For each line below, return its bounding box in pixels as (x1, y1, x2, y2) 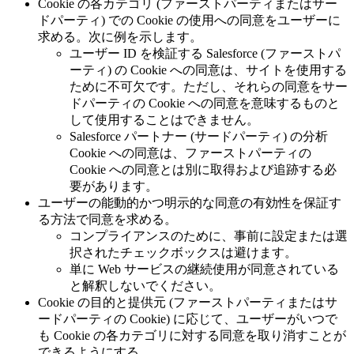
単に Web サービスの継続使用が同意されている (70, 262, 339, 276)
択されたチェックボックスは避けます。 (70, 245, 297, 259)
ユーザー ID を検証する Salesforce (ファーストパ (70, 46, 341, 60)
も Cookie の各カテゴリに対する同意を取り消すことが (38, 328, 346, 342)
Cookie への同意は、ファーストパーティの (70, 145, 311, 160)
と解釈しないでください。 (70, 278, 221, 292)
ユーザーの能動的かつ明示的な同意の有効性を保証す (38, 195, 341, 209)
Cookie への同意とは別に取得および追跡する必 (70, 162, 337, 176)
